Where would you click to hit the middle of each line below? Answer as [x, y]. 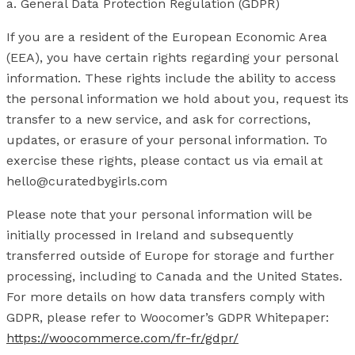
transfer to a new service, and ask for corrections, [158, 119]
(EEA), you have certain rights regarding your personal [172, 57]
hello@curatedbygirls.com [87, 181]
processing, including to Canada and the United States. [174, 276]
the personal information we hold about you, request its [177, 98]
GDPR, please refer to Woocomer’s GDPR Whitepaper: [168, 317]
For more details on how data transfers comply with [166, 296]
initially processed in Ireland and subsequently [150, 235]
